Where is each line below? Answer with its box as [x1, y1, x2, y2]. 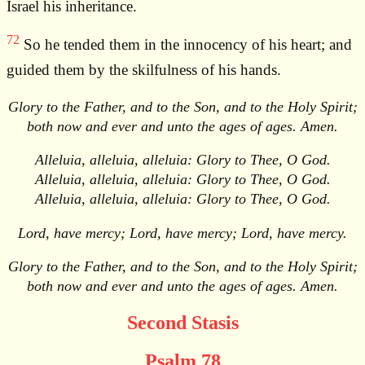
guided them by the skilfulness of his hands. [7, 61, 281, 78]
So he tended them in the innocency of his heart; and [20, 36, 352, 53]
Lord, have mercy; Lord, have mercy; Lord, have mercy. [18, 224, 347, 241]
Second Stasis [126, 312, 239, 334]
